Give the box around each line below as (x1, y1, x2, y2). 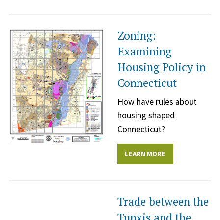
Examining (117, 44, 171, 59)
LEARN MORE (125, 149, 166, 159)
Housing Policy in (117, 59, 206, 75)
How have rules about (117, 96, 197, 108)
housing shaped (117, 110, 175, 121)
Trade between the (117, 193, 209, 209)
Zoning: (117, 28, 156, 44)
